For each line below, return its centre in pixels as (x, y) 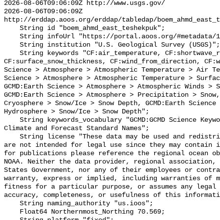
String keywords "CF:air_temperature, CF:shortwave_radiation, (12, 54)
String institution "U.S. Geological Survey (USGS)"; (12, 45)
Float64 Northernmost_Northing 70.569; (12, 212)
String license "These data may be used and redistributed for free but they (12, 137)
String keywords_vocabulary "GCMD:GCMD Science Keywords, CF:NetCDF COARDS (12, 120)
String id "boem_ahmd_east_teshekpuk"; (12, 28)
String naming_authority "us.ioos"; (12, 204)
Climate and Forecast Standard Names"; (77, 129)
